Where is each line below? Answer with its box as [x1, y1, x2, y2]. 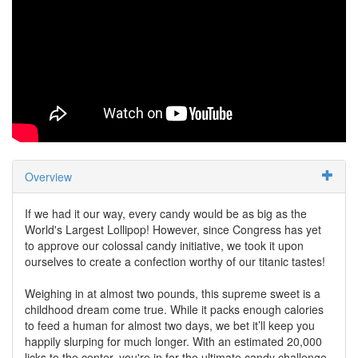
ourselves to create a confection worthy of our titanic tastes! [25, 253, 325, 269]
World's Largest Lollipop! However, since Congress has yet [25, 221, 321, 237]
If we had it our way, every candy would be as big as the [25, 205, 307, 221]
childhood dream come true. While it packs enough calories [25, 300, 324, 317]
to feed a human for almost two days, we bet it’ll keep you [25, 316, 315, 333]
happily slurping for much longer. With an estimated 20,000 [25, 332, 322, 349]
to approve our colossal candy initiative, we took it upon [25, 237, 304, 253]
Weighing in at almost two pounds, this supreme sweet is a [25, 284, 320, 301]
